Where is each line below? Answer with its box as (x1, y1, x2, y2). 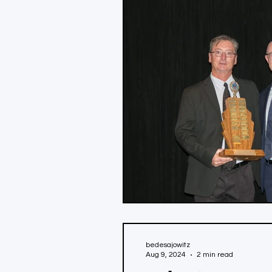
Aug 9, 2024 (146, 251, 186, 259)
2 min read (197, 251, 233, 259)
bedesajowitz (146, 241, 190, 249)
